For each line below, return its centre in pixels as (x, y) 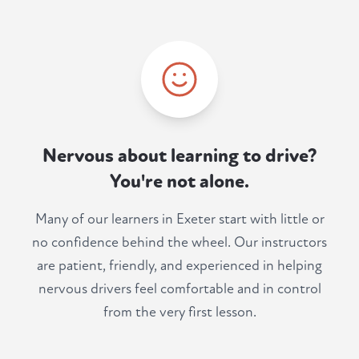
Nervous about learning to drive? (179, 156)
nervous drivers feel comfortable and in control (179, 289)
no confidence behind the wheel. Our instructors (179, 243)
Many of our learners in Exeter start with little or (179, 220)
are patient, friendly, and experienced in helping (179, 266)
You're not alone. (179, 182)
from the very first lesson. (179, 313)
